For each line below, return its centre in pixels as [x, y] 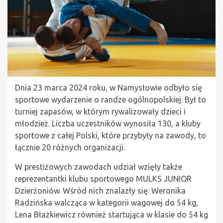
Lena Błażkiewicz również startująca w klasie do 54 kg [111, 215]
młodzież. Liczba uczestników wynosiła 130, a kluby [108, 124]
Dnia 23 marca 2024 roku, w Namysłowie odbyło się [109, 88]
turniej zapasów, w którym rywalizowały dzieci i [100, 112]
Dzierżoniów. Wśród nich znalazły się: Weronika [100, 191]
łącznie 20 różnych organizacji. [70, 148]
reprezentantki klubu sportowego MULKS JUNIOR [103, 179]
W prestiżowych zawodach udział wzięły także [99, 167]
